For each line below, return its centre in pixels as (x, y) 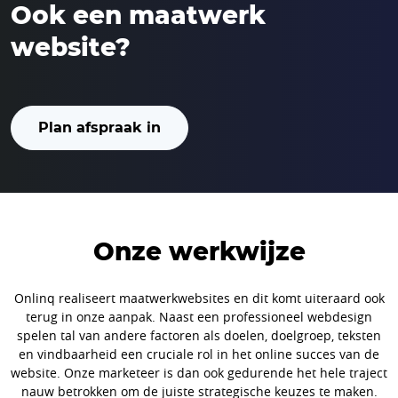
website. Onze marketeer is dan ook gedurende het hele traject (199, 373)
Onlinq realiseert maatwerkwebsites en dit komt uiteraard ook (199, 298)
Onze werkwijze (199, 252)
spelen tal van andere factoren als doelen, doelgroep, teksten (199, 336)
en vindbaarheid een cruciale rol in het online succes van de (199, 354)
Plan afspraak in (99, 128)
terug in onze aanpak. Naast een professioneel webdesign (199, 317)
